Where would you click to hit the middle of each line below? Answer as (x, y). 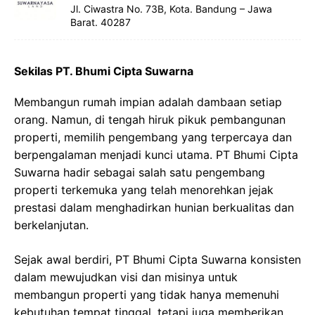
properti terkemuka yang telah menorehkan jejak (144, 190)
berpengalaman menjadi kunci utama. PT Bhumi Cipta (156, 155)
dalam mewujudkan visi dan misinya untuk (126, 277)
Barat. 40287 (101, 22)
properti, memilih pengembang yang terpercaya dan (153, 137)
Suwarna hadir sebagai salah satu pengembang (140, 172)
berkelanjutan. (51, 225)
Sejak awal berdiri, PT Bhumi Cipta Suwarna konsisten (157, 259)
